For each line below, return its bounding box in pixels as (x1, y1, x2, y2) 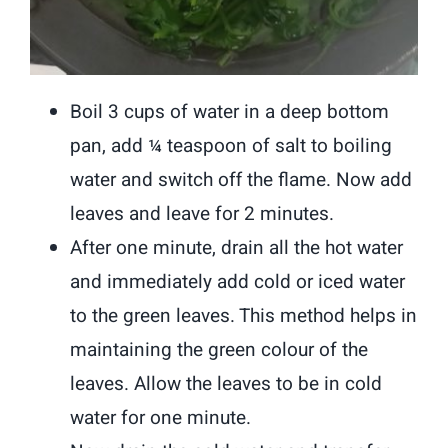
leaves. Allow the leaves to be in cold (70, 370, 383, 399)
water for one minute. (70, 404, 252, 433)
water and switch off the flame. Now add (70, 166, 413, 195)
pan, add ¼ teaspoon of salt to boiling (70, 132, 393, 161)
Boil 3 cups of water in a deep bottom (70, 98, 390, 127)
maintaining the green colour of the (70, 336, 369, 365)
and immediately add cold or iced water (70, 268, 406, 297)
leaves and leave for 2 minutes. (70, 200, 335, 229)
